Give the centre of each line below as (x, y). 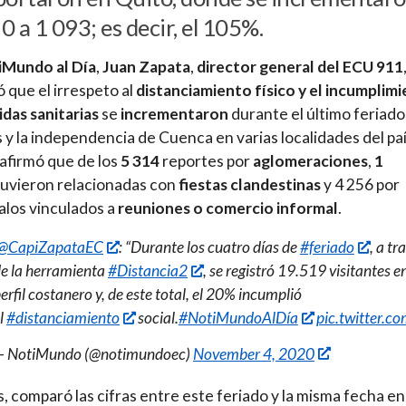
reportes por (206, 160)
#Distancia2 (148, 271)
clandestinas (274, 184)
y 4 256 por (360, 184)
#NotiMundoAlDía (238, 318)
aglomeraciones (310, 160)
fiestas (203, 184)
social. (156, 318)
